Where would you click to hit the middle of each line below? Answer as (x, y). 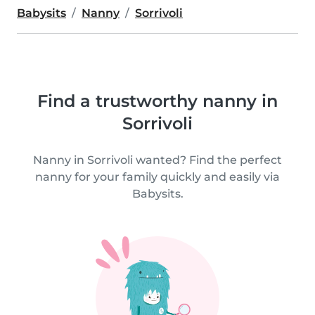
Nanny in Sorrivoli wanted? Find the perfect (157, 160)
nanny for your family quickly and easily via (157, 177)
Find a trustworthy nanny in (157, 101)
